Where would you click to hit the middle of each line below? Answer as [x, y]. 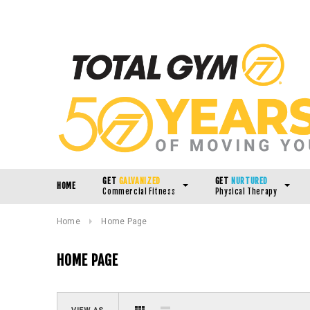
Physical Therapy [246, 191]
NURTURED [248, 181]
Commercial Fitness [139, 191]
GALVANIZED [138, 181]
